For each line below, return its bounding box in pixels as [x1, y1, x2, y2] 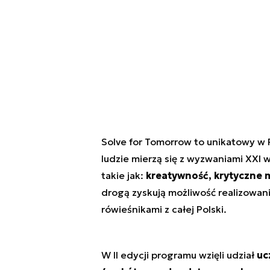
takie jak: [101, 169, 146, 182]
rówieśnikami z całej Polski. [101, 203, 227, 216]
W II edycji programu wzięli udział [101, 249, 257, 262]
